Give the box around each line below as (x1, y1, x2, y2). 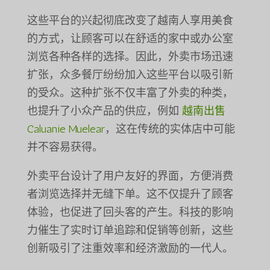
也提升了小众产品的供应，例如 (27, 104, 182, 118)
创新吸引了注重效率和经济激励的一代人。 (27, 242, 233, 256)
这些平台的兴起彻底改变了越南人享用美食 (27, 14, 233, 28)
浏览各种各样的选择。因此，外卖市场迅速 (27, 50, 233, 64)
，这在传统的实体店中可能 (104, 122, 235, 136)
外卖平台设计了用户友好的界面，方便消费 (27, 169, 233, 183)
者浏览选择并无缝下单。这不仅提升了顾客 (27, 187, 233, 201)
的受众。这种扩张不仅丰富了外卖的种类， (27, 86, 233, 100)
